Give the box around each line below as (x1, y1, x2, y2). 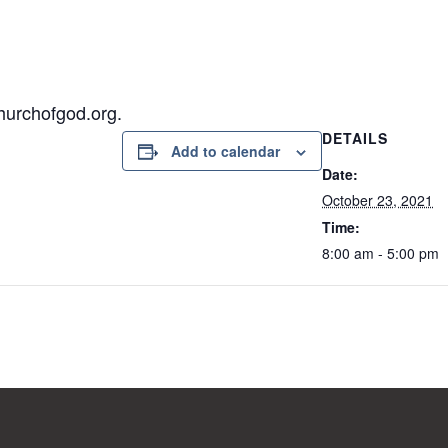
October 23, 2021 (322, 190, 434, 210)
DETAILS (322, 128, 389, 148)
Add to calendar (171, 141, 281, 161)
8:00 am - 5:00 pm (322, 243, 440, 263)
